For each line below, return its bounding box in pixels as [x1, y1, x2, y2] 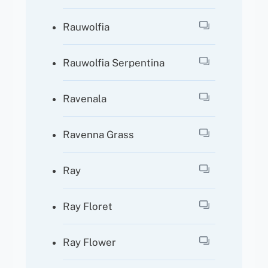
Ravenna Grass [63, 128, 135, 141]
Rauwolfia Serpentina [63, 56, 165, 69]
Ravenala [63, 92, 107, 105]
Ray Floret [63, 200, 113, 212]
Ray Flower [63, 236, 117, 248]
